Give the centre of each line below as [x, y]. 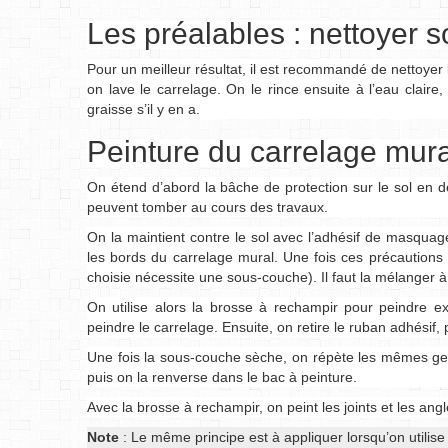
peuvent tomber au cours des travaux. [207, 207]
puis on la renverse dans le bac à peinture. [222, 377]
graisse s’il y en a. [143, 109]
